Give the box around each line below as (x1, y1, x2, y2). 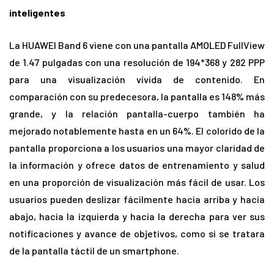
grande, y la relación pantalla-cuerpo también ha (9, 108, 265, 120)
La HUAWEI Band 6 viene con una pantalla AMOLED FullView (9, 39, 265, 51)
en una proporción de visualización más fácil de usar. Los (9, 176, 265, 188)
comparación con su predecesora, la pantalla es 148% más (9, 91, 265, 103)
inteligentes (9, 7, 65, 19)
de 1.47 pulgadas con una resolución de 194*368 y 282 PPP (9, 56, 265, 68)
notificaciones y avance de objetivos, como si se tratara (9, 228, 265, 240)
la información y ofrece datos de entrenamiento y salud (9, 159, 265, 171)
